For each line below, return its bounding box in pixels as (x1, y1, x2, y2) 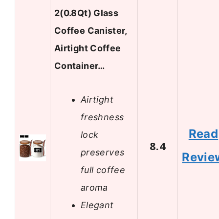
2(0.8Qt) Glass (54, 8, 119, 19)
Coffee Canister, (54, 25, 127, 36)
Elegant (81, 199, 114, 210)
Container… (54, 61, 105, 71)
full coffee (81, 164, 125, 175)
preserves (81, 147, 125, 157)
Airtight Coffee (54, 43, 121, 54)
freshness (81, 111, 124, 122)
